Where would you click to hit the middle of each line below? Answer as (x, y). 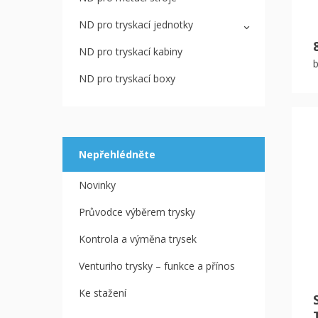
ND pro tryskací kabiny (131, 51)
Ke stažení (103, 292)
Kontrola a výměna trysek (138, 238)
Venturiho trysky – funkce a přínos (157, 265)
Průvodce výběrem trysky (137, 212)
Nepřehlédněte (117, 154)
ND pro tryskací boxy (127, 78)
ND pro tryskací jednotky (136, 24)
